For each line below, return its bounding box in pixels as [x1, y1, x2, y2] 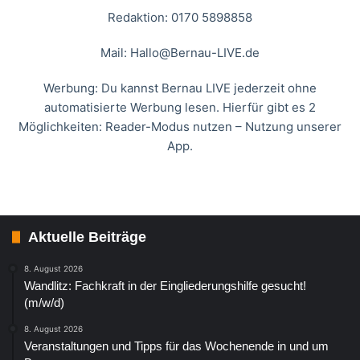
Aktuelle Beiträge [28, 228, 146, 245]
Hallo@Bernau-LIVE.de [130, 44, 260, 60]
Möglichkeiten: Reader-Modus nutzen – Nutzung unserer [18, 118, 342, 134]
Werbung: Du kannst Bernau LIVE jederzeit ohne [43, 80, 317, 96]
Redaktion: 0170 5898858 [108, 9, 252, 25]
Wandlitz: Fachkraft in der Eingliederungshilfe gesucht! [24, 278, 306, 292]
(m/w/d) [24, 295, 64, 309]
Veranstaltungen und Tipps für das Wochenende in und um [24, 338, 329, 353]
